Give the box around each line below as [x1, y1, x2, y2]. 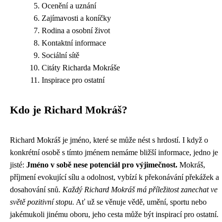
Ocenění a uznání [42, 1, 96, 10]
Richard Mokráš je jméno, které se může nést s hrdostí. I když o [10, 136, 208, 144]
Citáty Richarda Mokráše [42, 63, 120, 72]
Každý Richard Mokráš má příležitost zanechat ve [62, 185, 218, 194]
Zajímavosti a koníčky [42, 14, 111, 22]
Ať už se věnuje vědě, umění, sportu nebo [74, 198, 207, 206]
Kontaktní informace [42, 39, 106, 47]
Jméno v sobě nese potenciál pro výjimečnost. [26, 161, 177, 169]
